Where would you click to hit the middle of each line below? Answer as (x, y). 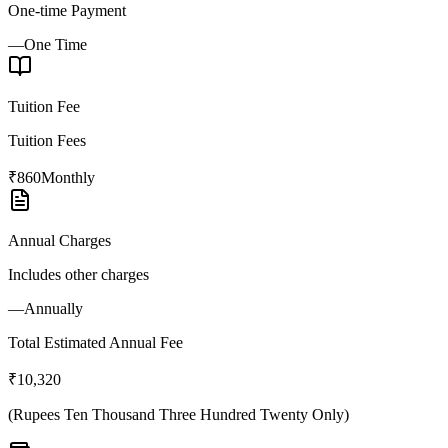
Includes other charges (78, 274)
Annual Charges (59, 240)
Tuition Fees (47, 140)
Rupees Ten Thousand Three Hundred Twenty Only (178, 414)
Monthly (68, 177)
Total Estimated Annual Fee (95, 342)
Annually (53, 308)
